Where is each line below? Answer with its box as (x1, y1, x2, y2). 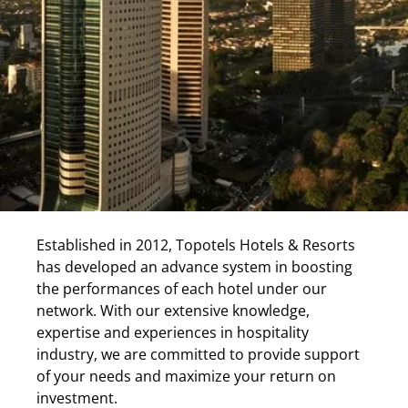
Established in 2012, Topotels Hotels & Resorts (36, 235, 355, 255)
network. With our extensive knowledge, (36, 301, 310, 321)
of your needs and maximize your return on (36, 366, 336, 386)
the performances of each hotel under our (36, 279, 327, 299)
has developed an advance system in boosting (36, 257, 352, 277)
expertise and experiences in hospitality (36, 322, 309, 342)
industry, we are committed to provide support (36, 344, 360, 364)
